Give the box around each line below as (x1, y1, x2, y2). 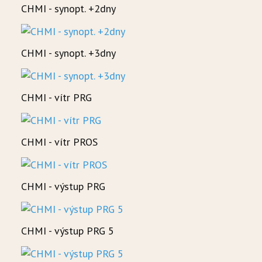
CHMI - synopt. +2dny (21, 2, 116, 16)
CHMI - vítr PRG (21, 91, 92, 105)
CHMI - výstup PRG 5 (21, 224, 114, 238)
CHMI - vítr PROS (21, 135, 98, 149)
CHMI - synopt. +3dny (21, 46, 116, 60)
